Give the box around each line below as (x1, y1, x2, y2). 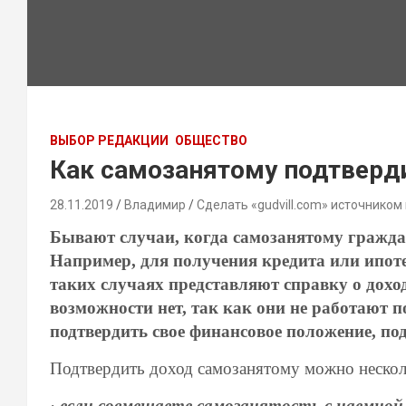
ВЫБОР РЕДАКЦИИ (50, 133, 169, 148)
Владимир (124, 198, 186, 212)
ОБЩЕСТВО (175, 133, 247, 148)
